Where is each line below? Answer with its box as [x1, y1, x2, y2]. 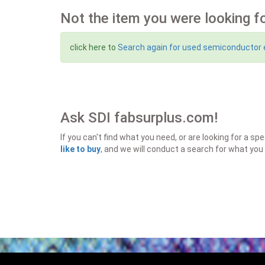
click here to [70, 43, 118, 52]
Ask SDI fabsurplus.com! [60, 109, 218, 126]
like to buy [60, 144, 101, 154]
